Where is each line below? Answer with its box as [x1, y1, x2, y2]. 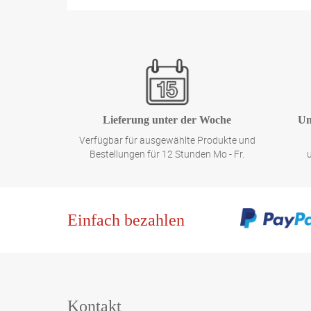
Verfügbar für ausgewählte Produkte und [78, 133, 255, 146]
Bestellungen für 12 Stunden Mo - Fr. [90, 147, 245, 160]
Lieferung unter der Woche [103, 114, 232, 126]
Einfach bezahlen [67, 211, 185, 229]
